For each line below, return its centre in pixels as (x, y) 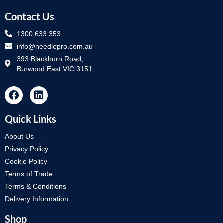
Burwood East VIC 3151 (54, 68)
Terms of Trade (29, 173)
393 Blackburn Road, (50, 58)
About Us (19, 136)
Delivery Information (37, 198)
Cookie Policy (26, 161)
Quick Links (31, 119)
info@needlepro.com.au (55, 46)
